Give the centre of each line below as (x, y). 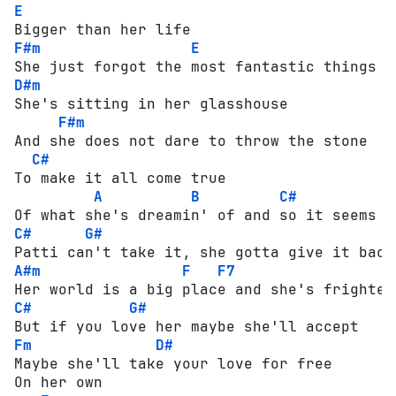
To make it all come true (120, 178)
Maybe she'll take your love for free (173, 363)
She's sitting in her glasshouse (151, 103)
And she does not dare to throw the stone (191, 141)
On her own (58, 382)
